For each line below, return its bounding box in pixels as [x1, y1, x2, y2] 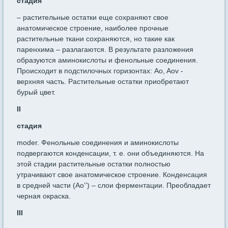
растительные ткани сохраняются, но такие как [17, 35, 175, 43]
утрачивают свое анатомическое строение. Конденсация [17, 170, 208, 179]
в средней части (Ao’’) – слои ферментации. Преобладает [17, 181, 211, 190]
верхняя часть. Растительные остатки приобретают [17, 77, 189, 86]
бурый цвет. [17, 88, 56, 97]
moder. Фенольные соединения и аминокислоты [17, 138, 179, 147]
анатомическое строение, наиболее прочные [17, 24, 169, 33]
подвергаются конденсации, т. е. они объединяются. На [17, 149, 205, 158]
